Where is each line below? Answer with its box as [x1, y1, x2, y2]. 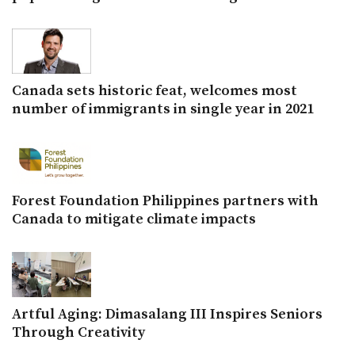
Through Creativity [12, 323, 145, 342]
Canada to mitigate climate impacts [12, 209, 256, 228]
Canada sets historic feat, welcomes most [12, 82, 297, 101]
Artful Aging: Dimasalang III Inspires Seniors [12, 305, 323, 324]
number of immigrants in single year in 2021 [12, 100, 314, 119]
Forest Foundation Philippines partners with [12, 191, 319, 210]
